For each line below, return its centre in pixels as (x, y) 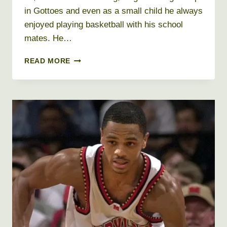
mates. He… (48, 39)
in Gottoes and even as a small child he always (113, 11)
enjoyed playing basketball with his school (104, 25)
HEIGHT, (85, 123)
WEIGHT (85, 133)
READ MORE (48, 61)
